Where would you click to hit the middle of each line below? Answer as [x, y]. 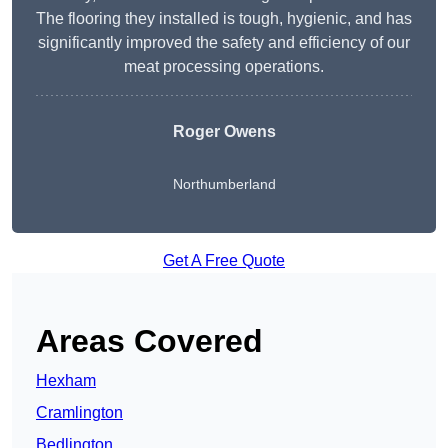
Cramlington [79, 413]
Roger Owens [224, 132]
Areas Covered [149, 341]
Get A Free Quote [224, 261]
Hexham [66, 381]
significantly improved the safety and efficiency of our [224, 43]
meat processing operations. [224, 67]
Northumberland [224, 184]
